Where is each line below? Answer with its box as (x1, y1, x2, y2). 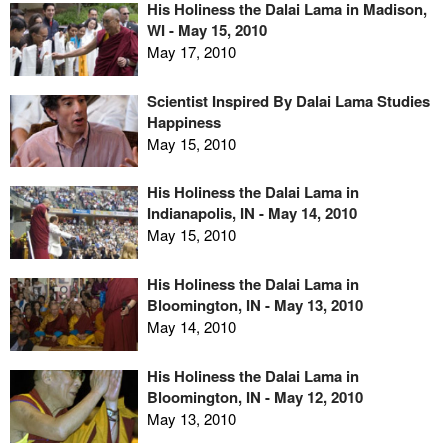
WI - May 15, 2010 (146, 19, 267, 42)
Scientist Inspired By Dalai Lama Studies (146, 89, 430, 112)
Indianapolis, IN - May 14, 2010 (146, 202, 357, 225)
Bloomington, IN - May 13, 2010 (146, 294, 363, 317)
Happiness (146, 110, 221, 133)
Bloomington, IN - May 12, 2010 (146, 385, 363, 408)
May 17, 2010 (146, 41, 236, 63)
